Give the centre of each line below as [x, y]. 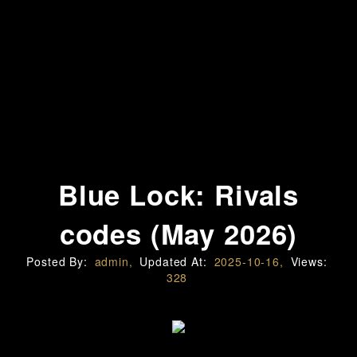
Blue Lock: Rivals [178, 194]
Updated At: [175, 261]
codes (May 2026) [178, 233]
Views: [309, 261]
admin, [114, 261]
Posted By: [59, 261]
